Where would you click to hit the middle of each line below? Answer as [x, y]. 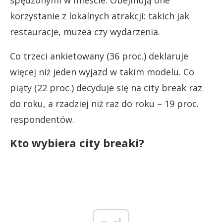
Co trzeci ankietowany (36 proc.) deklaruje [99, 56]
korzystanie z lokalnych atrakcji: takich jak [100, 16]
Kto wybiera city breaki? [77, 143]
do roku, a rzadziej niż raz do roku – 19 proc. [104, 104]
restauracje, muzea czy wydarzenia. [85, 32]
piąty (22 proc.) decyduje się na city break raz [106, 88]
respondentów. [42, 119]
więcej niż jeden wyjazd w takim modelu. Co [102, 72]
